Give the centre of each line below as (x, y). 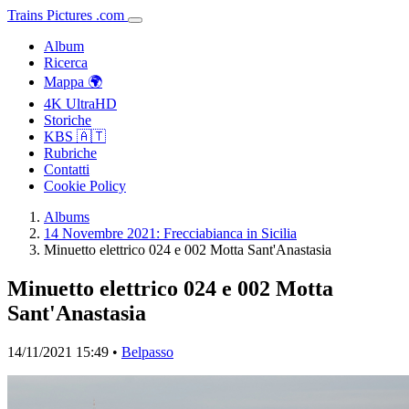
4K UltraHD (80, 104)
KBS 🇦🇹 (75, 136)
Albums (67, 217)
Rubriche (70, 153)
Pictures (69, 15)
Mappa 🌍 (73, 82)
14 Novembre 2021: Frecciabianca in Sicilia (170, 233)
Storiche (68, 120)
